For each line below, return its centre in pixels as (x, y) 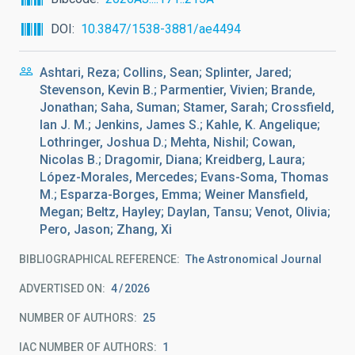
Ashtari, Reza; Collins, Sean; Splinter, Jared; (166, 73)
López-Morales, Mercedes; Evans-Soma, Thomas (184, 177)
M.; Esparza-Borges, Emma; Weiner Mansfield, (174, 195)
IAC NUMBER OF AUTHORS (86, 347)
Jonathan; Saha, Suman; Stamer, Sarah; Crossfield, (187, 107)
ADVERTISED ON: (62, 288)
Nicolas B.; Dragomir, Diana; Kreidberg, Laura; (172, 160)
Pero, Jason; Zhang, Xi (106, 229)
